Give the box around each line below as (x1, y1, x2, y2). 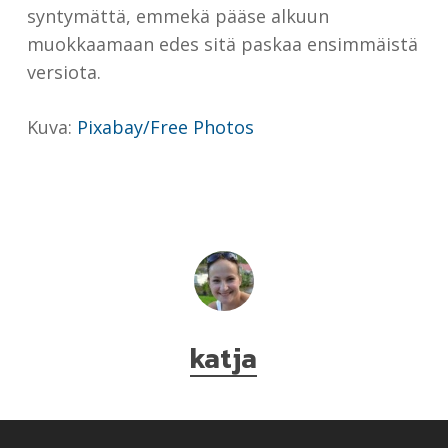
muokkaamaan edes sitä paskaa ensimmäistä (26, 32, 418, 57)
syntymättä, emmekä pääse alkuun (26, 4, 329, 29)
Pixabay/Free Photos (76, 115, 254, 140)
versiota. (26, 60, 101, 85)
